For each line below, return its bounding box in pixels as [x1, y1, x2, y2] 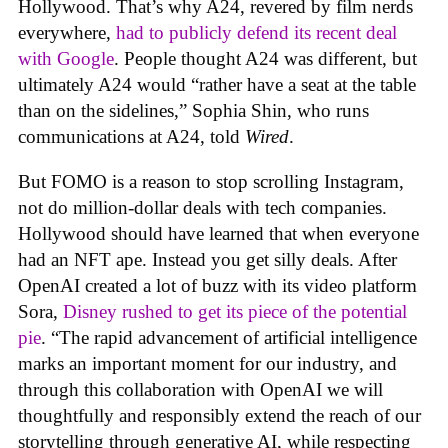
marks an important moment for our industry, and [18, 352, 397, 374]
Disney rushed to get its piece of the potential [63, 300, 407, 322]
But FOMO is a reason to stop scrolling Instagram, [18, 170, 404, 192]
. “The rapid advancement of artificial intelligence [41, 326, 417, 348]
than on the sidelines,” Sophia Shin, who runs [18, 100, 369, 121]
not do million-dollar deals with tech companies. [18, 196, 387, 218]
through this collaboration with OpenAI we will [18, 378, 383, 400]
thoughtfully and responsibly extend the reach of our [18, 404, 421, 426]
